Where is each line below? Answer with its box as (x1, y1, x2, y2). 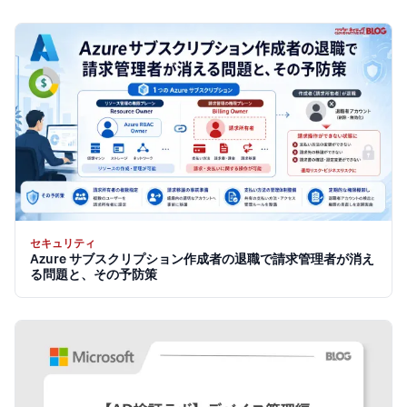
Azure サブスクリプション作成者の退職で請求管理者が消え (30, 250, 374, 270)
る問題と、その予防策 (30, 265, 157, 285)
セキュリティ (30, 235, 95, 253)
